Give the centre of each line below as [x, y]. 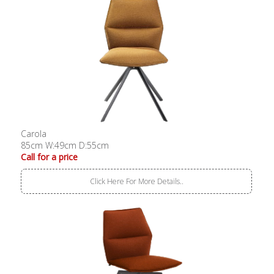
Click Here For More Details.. [136, 181]
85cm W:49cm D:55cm [65, 145]
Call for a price [50, 157]
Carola [34, 133]
